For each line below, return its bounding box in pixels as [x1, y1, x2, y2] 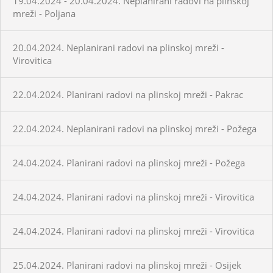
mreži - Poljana [13, 7, 76, 19]
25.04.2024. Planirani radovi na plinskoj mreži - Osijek [13, 258, 241, 271]
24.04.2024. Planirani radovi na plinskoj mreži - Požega [13, 156, 245, 169]
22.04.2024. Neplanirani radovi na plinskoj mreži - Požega [13, 122, 257, 135]
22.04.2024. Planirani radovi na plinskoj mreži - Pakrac [13, 88, 243, 101]
